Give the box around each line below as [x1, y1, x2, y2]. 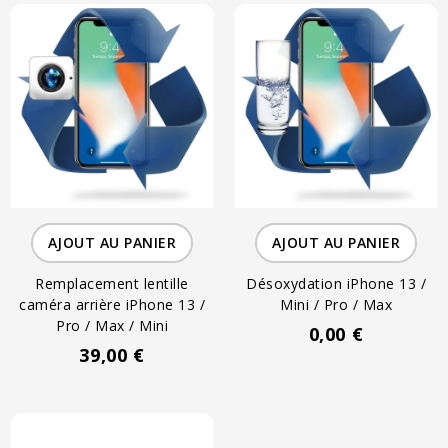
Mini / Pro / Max [280, 295, 392, 315]
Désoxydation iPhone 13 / [246, 274, 426, 294]
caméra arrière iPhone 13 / [19, 295, 205, 315]
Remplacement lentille [35, 274, 189, 294]
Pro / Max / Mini [56, 316, 168, 336]
